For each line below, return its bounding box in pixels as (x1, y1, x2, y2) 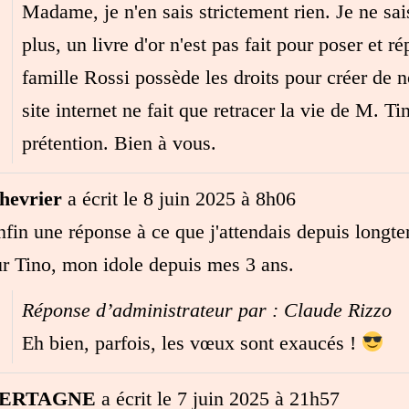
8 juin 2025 (137, 186, 236, 210)
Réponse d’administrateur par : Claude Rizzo (21, 298, 392, 321)
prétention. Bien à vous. (21, 131, 216, 154)
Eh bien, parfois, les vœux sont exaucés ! (21, 330, 362, 354)
